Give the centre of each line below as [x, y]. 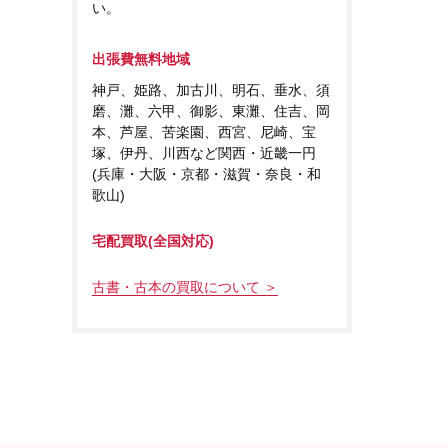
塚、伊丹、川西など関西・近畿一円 [204, 153]
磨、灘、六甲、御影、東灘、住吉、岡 [211, 111]
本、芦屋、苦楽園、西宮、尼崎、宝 [204, 132]
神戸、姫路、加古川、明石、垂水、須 [211, 90]
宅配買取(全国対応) [153, 241]
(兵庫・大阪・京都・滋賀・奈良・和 [206, 174]
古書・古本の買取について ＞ [185, 287]
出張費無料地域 [141, 59]
